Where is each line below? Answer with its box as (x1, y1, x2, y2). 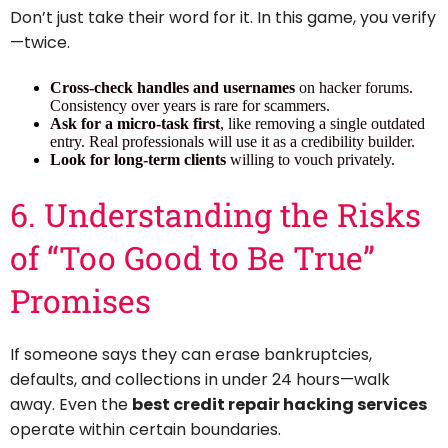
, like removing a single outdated (220, 115, 425, 133)
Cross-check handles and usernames (50, 79, 295, 97)
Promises (10, 279, 151, 323)
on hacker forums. (295, 79, 413, 97)
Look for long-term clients (50, 151, 226, 169)
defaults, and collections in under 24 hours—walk (10, 367, 390, 391)
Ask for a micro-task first (50, 115, 220, 133)
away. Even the (10, 392, 132, 416)
